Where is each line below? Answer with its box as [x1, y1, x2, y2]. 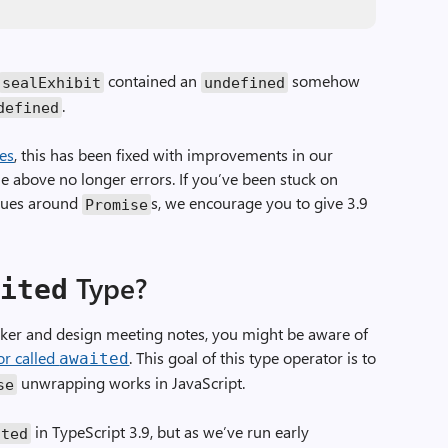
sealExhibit [2, 73, 102, 91]
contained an [104, 70, 202, 91]
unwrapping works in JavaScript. [17, 372, 246, 393]
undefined [204, 73, 286, 91]
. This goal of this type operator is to [129, 347, 377, 368]
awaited [59, 349, 130, 368]
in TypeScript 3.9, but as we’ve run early [31, 421, 310, 442]
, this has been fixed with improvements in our [14, 144, 334, 165]
